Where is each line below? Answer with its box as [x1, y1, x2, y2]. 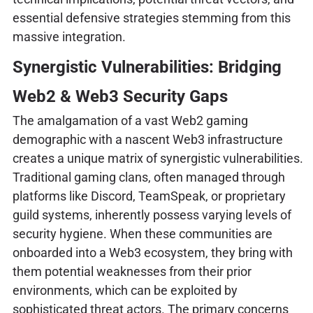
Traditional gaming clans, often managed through [12, 169, 285, 184]
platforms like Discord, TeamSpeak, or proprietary [12, 188, 286, 203]
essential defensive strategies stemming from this [12, 10, 291, 25]
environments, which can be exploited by [12, 282, 238, 298]
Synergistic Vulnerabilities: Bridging [12, 57, 282, 77]
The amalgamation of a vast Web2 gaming [12, 112, 248, 128]
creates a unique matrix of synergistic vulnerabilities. [12, 150, 303, 166]
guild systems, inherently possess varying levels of [12, 207, 291, 222]
